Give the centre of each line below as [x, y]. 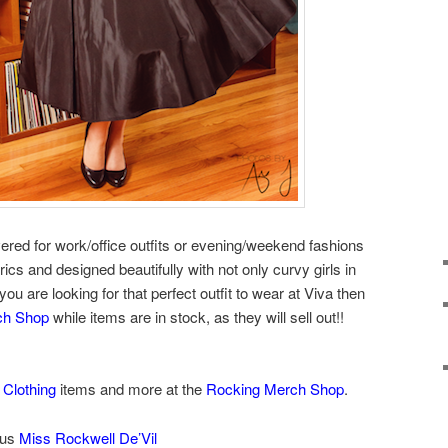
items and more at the [131, 389]
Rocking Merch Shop [275, 389]
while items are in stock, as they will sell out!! [196, 316]
